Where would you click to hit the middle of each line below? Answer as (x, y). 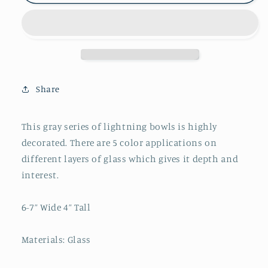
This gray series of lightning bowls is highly (119, 127)
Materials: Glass (56, 240)
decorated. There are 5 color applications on (119, 143)
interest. (40, 175)
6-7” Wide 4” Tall (56, 208)
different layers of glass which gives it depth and (130, 159)
